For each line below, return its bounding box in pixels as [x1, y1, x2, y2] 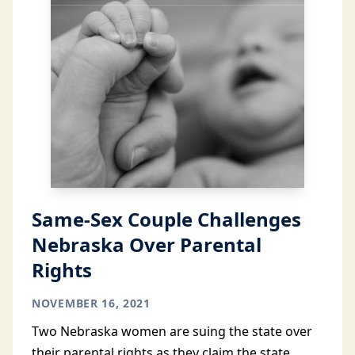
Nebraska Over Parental [32, 231, 261, 258]
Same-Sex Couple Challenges [32, 206, 301, 232]
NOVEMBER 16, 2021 [32, 296, 151, 311]
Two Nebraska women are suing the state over [32, 323, 312, 340]
